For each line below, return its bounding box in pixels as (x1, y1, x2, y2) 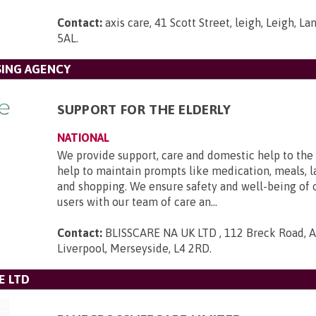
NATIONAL (57, 131, 110, 144)
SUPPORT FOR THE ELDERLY (57, 102, 231, 117)
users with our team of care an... (57, 195, 218, 208)
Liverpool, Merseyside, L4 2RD (57, 242, 210, 255)
